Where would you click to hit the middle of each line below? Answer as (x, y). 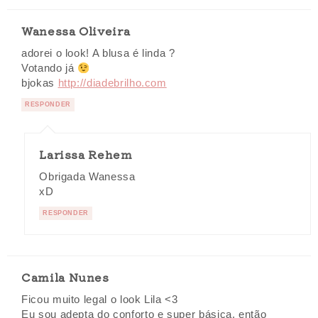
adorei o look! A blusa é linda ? (98, 54)
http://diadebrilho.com (112, 83)
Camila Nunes (65, 277)
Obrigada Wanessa (87, 177)
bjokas (40, 83)
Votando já (50, 68)
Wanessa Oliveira (76, 31)
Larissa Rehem (86, 154)
